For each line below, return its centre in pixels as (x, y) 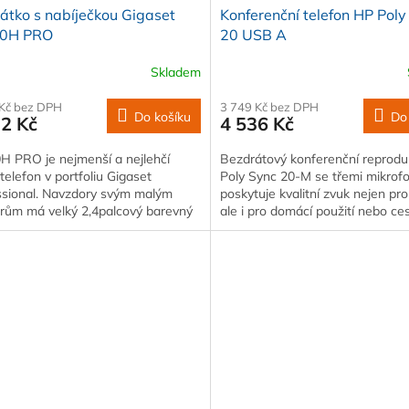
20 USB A (253, 35)
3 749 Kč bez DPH (269, 107)
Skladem (175, 72)
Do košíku (162, 117)
